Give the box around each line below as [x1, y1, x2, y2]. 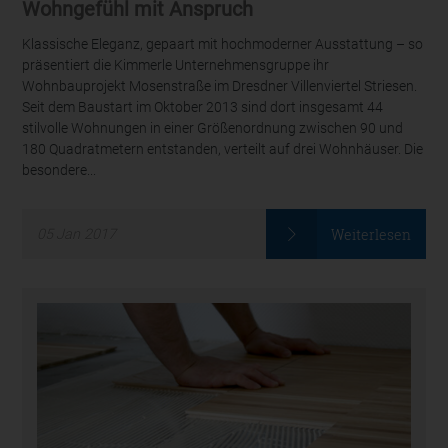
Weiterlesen [331, 224, 412, 244]
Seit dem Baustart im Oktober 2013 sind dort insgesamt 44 [22, 98, 384, 116]
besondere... [22, 161, 97, 179]
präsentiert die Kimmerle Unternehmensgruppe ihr [22, 56, 330, 74]
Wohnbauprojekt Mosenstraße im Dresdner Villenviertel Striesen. [22, 77, 418, 95]
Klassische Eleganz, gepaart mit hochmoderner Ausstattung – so [22, 35, 424, 53]
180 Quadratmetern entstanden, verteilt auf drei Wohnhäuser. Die [22, 140, 424, 158]
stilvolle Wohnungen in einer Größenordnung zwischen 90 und [22, 119, 404, 137]
